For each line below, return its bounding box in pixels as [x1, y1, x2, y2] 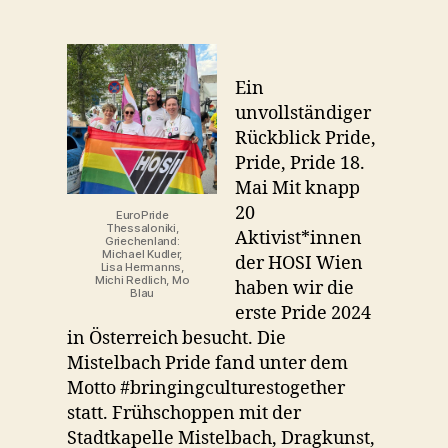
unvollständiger [235, 101, 372, 125]
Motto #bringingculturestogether [67, 376, 346, 400]
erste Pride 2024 [235, 301, 372, 325]
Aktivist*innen [235, 226, 363, 250]
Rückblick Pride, [235, 126, 377, 150]
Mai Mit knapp [235, 176, 361, 200]
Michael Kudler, [102, 246, 183, 261]
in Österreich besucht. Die [67, 326, 287, 350]
